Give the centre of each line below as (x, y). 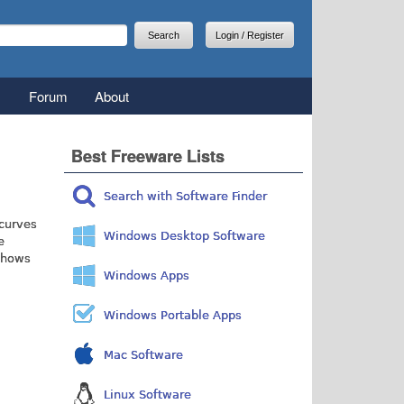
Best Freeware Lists (148, 156)
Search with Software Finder (186, 196)
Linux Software (148, 394)
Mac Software (144, 354)
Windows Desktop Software (185, 235)
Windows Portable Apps (173, 315)
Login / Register (250, 35)
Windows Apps (147, 275)
